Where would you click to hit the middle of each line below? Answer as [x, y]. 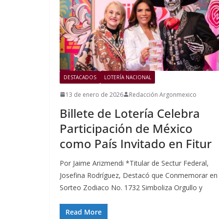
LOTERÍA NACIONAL [128, 77]
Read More [84, 212]
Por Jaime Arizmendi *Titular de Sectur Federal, [134, 163]
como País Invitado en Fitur [136, 143]
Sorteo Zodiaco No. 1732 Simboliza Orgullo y [131, 187]
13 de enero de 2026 [94, 94]
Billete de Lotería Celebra [130, 113]
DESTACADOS [80, 77]
